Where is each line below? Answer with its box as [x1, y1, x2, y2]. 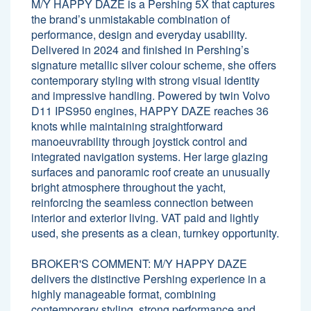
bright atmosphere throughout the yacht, [31, 178, 226, 195]
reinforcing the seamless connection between [31, 194, 253, 210]
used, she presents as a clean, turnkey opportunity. [31, 224, 279, 241]
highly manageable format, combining [31, 285, 216, 302]
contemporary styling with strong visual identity [31, 72, 260, 88]
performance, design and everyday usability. [31, 26, 247, 42]
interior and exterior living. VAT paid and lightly [31, 209, 259, 226]
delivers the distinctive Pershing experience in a [31, 270, 266, 287]
